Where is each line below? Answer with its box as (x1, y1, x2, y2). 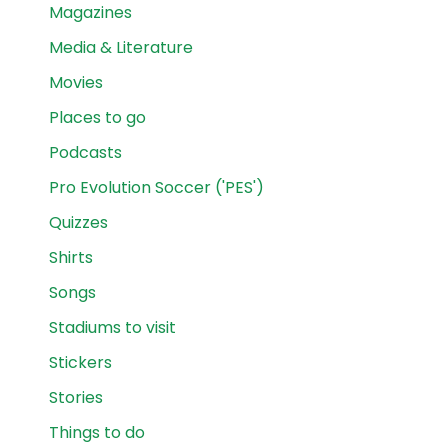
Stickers (49, 351, 112, 374)
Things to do (49, 421, 145, 444)
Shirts (49, 246, 93, 269)
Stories (49, 386, 103, 409)
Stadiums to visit (49, 316, 176, 339)
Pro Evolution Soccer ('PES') (49, 176, 264, 199)
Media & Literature (49, 36, 193, 59)
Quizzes (49, 211, 108, 234)
